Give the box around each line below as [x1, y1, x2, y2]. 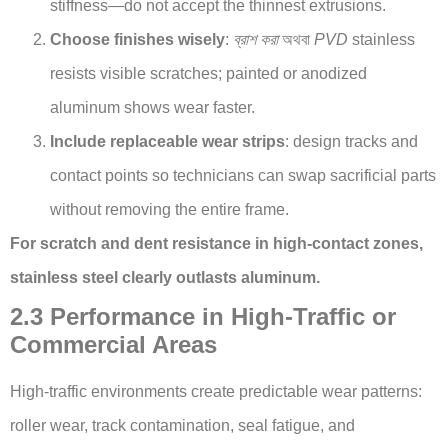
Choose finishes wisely [50, 30, 225, 48]
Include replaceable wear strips [50, 132, 285, 150]
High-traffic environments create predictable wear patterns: [10, 382, 422, 400]
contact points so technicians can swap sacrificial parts [50, 166, 436, 184]
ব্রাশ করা [233, 30, 278, 48]
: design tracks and [285, 132, 418, 150]
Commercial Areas [10, 330, 217, 358]
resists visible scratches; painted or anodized [50, 64, 367, 82]
